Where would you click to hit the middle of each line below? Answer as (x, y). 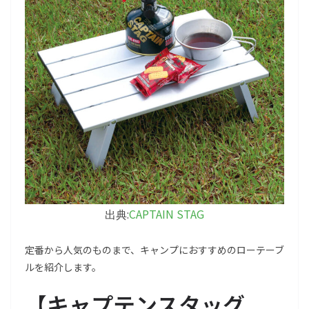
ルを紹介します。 (63, 267)
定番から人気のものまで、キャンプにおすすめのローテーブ (154, 250)
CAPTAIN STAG (167, 214)
